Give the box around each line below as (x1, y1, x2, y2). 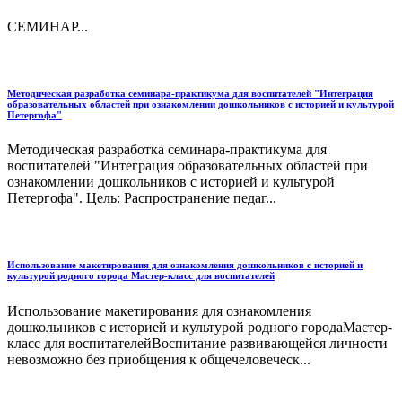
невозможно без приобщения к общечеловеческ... (7, 352, 310, 368)
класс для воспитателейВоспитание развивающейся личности (7, 336, 388, 352)
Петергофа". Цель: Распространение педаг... (7, 190, 276, 206)
